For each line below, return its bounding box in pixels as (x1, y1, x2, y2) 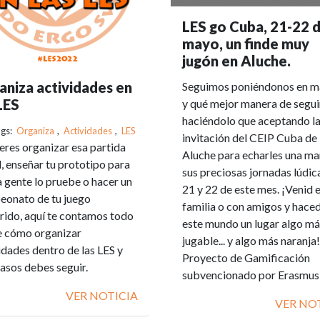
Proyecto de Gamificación (182, 251, 310, 265)
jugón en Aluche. (182, 52, 291, 70)
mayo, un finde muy (182, 35, 309, 53)
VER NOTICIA (66, 289, 138, 302)
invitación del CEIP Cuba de (182, 131, 317, 145)
